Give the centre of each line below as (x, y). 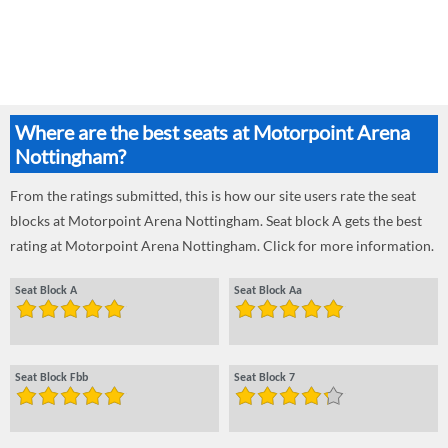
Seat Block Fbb (51, 378)
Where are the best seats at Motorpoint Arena (212, 132)
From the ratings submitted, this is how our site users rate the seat (213, 195)
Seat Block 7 (264, 378)
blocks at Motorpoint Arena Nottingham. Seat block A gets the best (216, 220)
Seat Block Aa (268, 291)
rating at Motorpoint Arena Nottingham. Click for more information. (222, 245)
